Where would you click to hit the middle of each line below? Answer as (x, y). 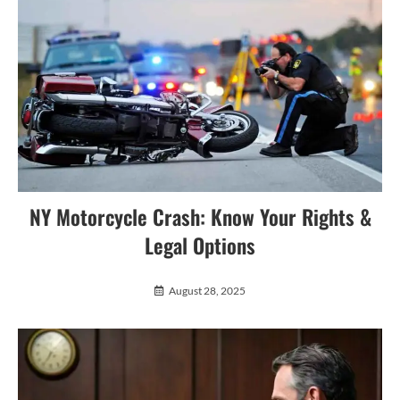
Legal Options (200, 246)
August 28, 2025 (207, 291)
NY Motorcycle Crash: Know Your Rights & (200, 217)
